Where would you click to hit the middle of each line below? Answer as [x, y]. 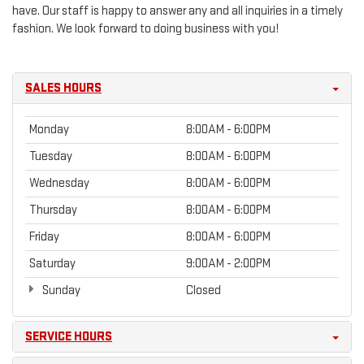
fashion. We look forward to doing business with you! [145, 29]
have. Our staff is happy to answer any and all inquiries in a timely [178, 11]
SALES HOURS [63, 89]
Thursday [53, 210]
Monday [49, 130]
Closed [204, 291]
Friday [44, 237]
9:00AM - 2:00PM [228, 264]
